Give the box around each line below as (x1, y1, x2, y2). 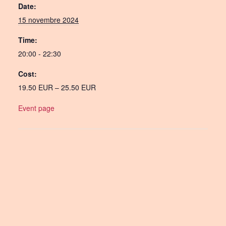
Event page (18, 103, 54, 113)
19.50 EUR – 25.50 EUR (18, 82, 96, 92)
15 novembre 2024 (18, 15, 79, 25)
